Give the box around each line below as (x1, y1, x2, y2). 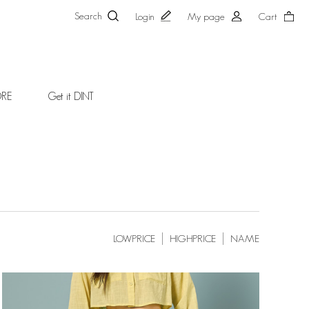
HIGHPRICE (170, 232, 216, 244)
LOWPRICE (113, 232, 155, 244)
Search (74, 10, 102, 21)
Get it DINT (47, 90, 94, 102)
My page (188, 11, 225, 22)
